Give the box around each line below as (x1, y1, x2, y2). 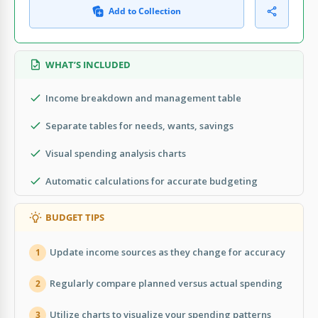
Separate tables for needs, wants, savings (45, 119, 234, 132)
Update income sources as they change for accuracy (50, 246, 285, 259)
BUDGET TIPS (45, 210, 104, 224)
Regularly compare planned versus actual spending (50, 277, 283, 290)
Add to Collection (109, 4, 181, 17)
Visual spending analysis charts (45, 146, 186, 160)
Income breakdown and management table (45, 91, 241, 104)
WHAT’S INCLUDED (45, 57, 131, 71)
